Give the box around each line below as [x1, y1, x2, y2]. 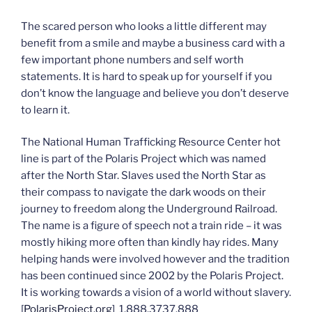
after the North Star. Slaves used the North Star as [21, 169, 266, 182]
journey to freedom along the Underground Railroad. [21, 203, 277, 216]
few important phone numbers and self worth [21, 53, 244, 66]
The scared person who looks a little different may [21, 19, 267, 33]
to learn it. [21, 103, 70, 116]
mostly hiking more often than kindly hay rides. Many [21, 236, 279, 249]
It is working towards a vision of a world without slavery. [21, 286, 291, 299]
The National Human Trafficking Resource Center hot [21, 136, 281, 149]
